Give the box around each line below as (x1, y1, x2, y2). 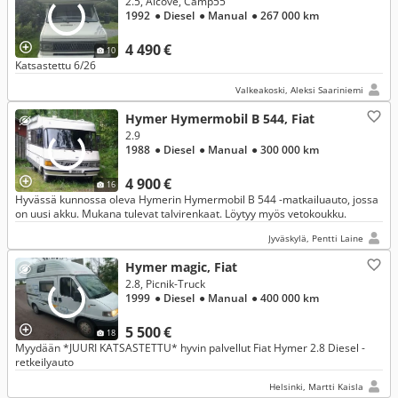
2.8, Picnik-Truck (125, 276, 205, 291)
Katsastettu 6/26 (15, 58, 96, 73)
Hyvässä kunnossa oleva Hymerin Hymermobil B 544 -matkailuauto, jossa (15, 192, 378, 207)
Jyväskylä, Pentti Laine (268, 232, 363, 244)
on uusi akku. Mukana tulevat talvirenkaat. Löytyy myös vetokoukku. (15, 206, 346, 221)
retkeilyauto (15, 354, 74, 370)
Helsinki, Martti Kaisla (269, 380, 363, 393)
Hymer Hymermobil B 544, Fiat (125, 110, 314, 127)
